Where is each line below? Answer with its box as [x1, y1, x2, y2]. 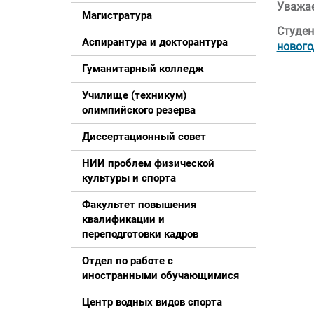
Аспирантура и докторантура [82, 36, 228, 48]
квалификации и [82, 213, 165, 226]
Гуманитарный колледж [82, 62, 204, 75]
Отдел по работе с [82, 254, 173, 267]
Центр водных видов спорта [82, 296, 222, 308]
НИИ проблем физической [82, 157, 214, 170]
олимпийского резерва [82, 104, 196, 116]
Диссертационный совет [82, 130, 206, 143]
